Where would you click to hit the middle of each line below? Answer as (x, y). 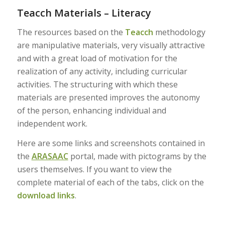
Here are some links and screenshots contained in (111, 143)
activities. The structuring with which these (97, 84)
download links (46, 196)
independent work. (52, 123)
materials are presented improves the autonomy (108, 97)
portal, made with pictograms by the (137, 156)
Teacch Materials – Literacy (84, 13)
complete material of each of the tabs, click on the (110, 183)
